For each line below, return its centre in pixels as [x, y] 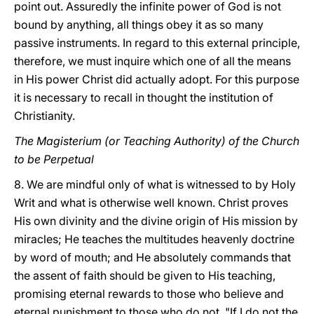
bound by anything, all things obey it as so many [139, 25]
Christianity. [45, 116]
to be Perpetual [54, 159]
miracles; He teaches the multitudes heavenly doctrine [154, 239]
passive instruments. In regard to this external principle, [157, 43]
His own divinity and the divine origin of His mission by [156, 221]
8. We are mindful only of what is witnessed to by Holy [155, 184]
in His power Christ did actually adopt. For [123, 79]
